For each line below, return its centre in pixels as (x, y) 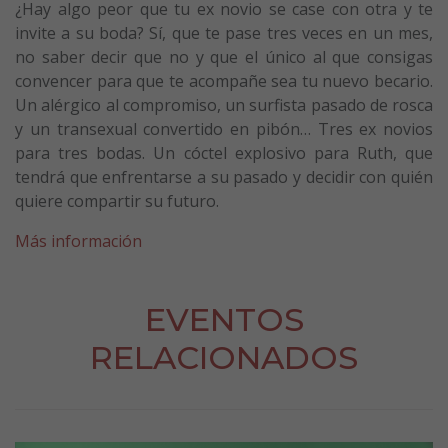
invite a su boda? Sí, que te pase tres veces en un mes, (224, 32)
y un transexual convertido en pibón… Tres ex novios (224, 128)
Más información (78, 240)
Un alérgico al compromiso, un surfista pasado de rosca (224, 104)
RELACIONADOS (224, 357)
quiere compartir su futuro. (117, 200)
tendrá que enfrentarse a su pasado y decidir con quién (224, 176)
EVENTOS (224, 319)
